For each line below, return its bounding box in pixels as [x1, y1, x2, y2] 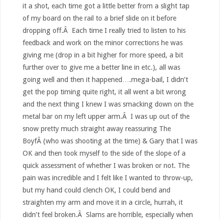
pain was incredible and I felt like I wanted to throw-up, [22, 173, 193, 182]
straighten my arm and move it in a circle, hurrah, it [22, 198, 183, 206]
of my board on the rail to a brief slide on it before [22, 14, 176, 22]
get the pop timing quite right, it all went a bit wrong [22, 87, 186, 96]
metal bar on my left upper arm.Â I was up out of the [22, 112, 190, 120]
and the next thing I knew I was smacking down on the [22, 100, 193, 108]
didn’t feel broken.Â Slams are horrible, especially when [22, 210, 193, 219]
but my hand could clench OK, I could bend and [22, 186, 170, 194]
